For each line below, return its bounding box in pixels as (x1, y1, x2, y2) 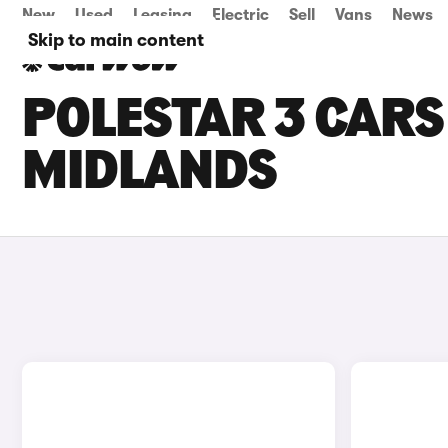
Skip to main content (28, 30, 204, 50)
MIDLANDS (22, 146, 277, 202)
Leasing (133, 6, 192, 24)
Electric (212, 6, 269, 24)
